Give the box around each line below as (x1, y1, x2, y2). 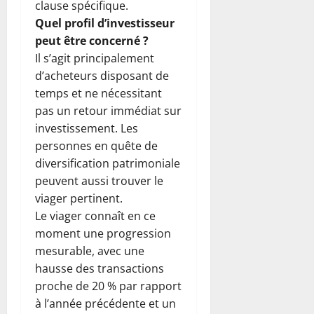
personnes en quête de (35, 137, 158, 153)
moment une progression (35, 225, 171, 241)
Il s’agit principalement (35, 50, 154, 66)
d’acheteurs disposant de (35, 67, 169, 83)
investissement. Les (35, 120, 138, 136)
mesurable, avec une (35, 243, 144, 259)
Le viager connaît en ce (35, 207, 156, 224)
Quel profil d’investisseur (35, 15, 175, 31)
